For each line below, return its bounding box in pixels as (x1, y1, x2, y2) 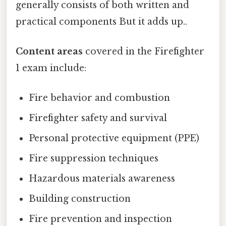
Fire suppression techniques (29, 153, 159, 164)
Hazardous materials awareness (29, 173, 176, 185)
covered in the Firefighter (83, 46, 204, 58)
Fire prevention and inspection (29, 213, 173, 225)
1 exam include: (16, 63, 86, 74)
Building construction (29, 193, 131, 205)
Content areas (16, 46, 83, 58)
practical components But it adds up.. (16, 16, 187, 27)
